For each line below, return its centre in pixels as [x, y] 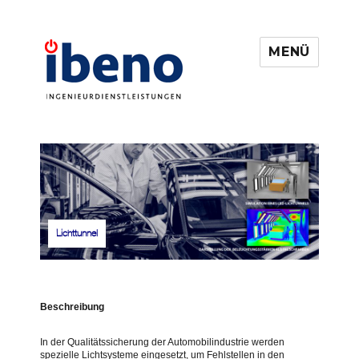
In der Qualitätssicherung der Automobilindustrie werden [162, 342]
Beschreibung [72, 307]
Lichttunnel [77, 233]
